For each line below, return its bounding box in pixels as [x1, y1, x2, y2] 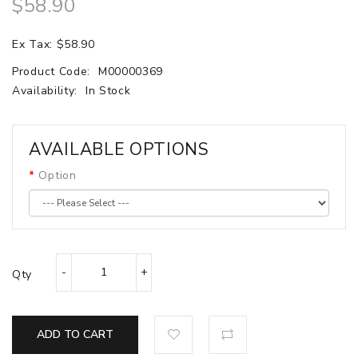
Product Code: [12, 63, 94, 79]
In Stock [85, 82, 131, 98]
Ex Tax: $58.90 [12, 36, 95, 52]
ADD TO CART [37, 326, 113, 342]
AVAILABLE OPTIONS [29, 137, 209, 161]
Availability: [12, 82, 82, 98]
